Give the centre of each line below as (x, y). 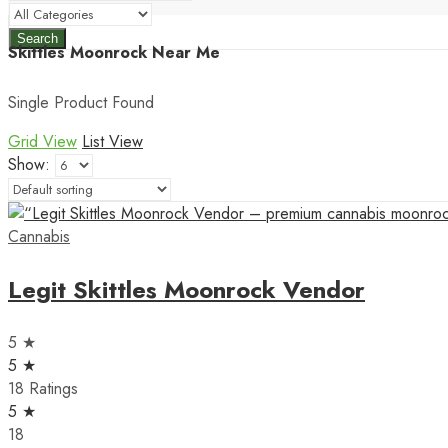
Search (37, 38)
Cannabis (39, 236)
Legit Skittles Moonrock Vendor (186, 289)
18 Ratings (43, 388)
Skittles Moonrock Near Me (114, 53)
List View (112, 141)
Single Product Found (81, 102)
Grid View (42, 141)
